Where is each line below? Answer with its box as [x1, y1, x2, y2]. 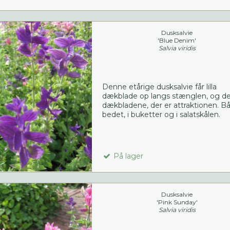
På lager [111, 151, 143, 161]
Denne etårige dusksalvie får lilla [102, 82, 217, 92]
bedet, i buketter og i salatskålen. [102, 110, 220, 120]
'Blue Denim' [158, 36, 197, 45]
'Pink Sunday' [156, 198, 198, 206]
